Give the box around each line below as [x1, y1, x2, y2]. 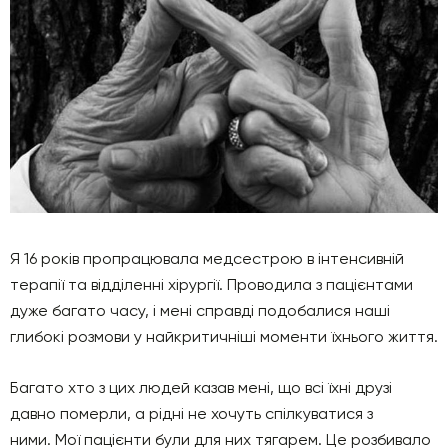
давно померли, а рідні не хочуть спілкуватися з [10, 403, 373, 423]
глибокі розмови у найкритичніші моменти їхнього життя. [10, 326, 438, 346]
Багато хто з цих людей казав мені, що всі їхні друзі [10, 377, 392, 397]
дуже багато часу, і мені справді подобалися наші [10, 300, 390, 320]
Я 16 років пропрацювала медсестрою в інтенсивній [10, 248, 404, 268]
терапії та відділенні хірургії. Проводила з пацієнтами [10, 274, 413, 294]
